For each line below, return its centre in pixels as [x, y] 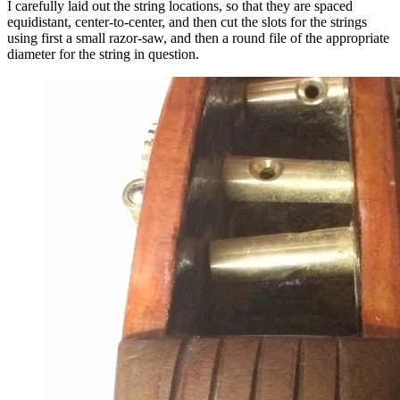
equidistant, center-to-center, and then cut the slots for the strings [187, 22]
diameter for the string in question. [103, 54]
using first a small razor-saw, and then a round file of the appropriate [198, 38]
